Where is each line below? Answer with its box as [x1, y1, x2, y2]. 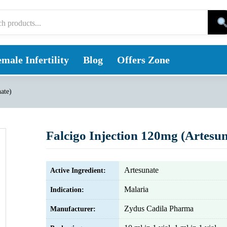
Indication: [50, 186, 84, 194]
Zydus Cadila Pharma [124, 204, 194, 213]
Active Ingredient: [50, 167, 106, 174]
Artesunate [124, 166, 159, 174]
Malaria [124, 185, 148, 194]
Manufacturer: [50, 205, 96, 213]
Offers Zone [117, 54, 170, 65]
